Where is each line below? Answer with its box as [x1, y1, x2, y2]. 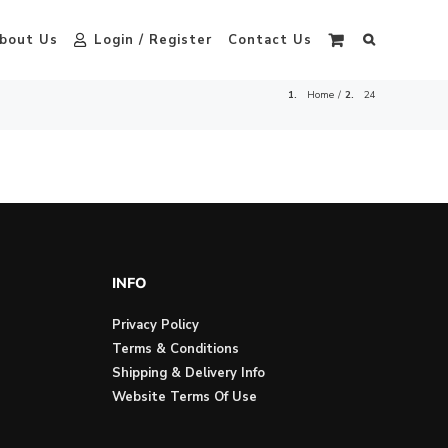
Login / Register [93, 31, 212, 49]
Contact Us [227, 31, 312, 49]
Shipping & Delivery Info [111, 363, 265, 382]
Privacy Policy [111, 315, 199, 334]
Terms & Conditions [111, 339, 239, 358]
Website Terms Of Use [111, 387, 257, 406]
